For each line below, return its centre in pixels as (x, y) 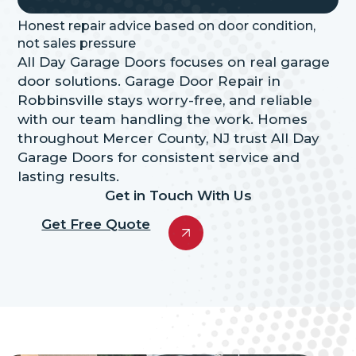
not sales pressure (77, 43)
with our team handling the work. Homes (163, 119)
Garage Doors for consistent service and (159, 157)
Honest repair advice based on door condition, (167, 25)
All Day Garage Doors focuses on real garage (174, 62)
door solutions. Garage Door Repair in (149, 81)
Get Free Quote (96, 224)
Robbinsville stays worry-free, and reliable (165, 100)
